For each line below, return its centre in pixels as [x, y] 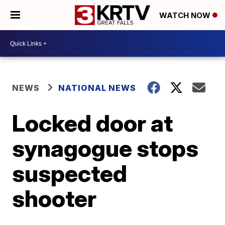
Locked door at [93, 123]
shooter [54, 198]
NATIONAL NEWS [97, 88]
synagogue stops [105, 148]
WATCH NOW [186, 16]
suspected [70, 173]
